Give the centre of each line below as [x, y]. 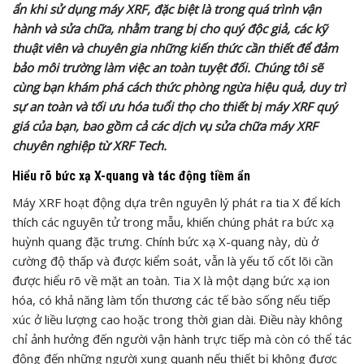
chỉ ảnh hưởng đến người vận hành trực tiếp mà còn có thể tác [182, 338]
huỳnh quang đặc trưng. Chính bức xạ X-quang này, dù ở [165, 241]
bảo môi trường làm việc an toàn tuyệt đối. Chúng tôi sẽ [167, 67]
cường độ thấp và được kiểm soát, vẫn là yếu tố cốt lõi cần [173, 260]
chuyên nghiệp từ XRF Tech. [89, 145]
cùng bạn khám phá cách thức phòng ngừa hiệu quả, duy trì [179, 87]
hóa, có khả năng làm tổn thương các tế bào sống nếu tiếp [171, 299]
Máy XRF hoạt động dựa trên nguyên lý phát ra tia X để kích [176, 202]
